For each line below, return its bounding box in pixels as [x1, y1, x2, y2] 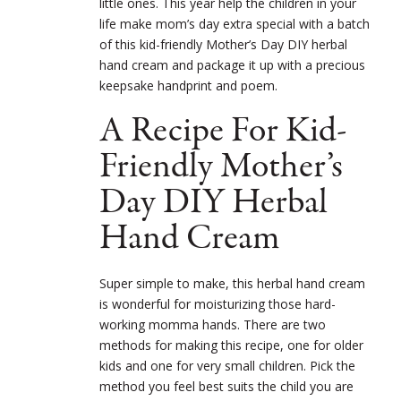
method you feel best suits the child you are [99, 377, 354, 395]
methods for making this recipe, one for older [99, 336, 363, 354]
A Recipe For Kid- [99, 106, 347, 156]
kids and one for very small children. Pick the [99, 356, 355, 374]
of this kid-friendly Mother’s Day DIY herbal [99, 35, 347, 53]
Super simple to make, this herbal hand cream [99, 274, 365, 292]
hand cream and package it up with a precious [99, 55, 365, 73]
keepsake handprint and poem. [99, 76, 277, 94]
